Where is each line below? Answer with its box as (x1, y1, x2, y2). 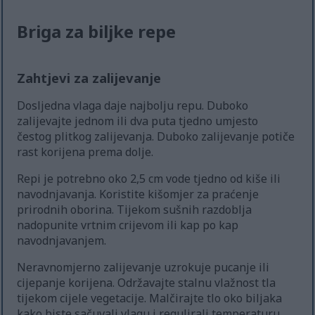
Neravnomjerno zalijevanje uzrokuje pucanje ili (17, 259, 270, 275)
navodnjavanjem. (17, 232, 107, 248)
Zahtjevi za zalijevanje (17, 68, 162, 86)
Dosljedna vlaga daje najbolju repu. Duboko (17, 97, 249, 113)
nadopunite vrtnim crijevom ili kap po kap (17, 217, 239, 233)
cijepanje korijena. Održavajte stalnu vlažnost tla (17, 274, 276, 290)
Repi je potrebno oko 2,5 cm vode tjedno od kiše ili (17, 170, 281, 186)
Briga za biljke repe (17, 20, 176, 44)
